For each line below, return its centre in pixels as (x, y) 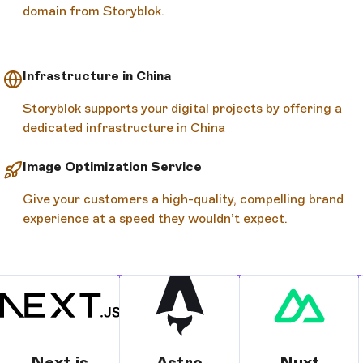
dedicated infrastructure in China (124, 127)
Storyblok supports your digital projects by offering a (182, 108)
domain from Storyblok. (94, 11)
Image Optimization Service (112, 166)
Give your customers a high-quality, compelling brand (183, 199)
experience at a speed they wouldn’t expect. (155, 218)
